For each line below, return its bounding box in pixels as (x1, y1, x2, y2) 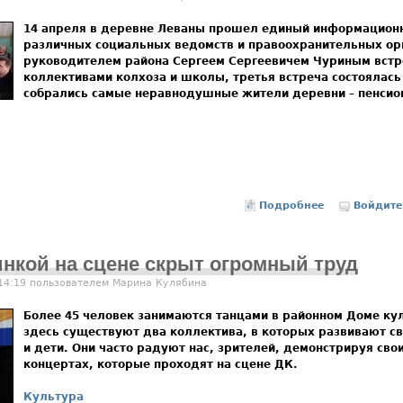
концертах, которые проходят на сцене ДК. (23, 358, 298, 372)
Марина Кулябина (112, 277, 207, 290)
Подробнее (259, 200, 325, 212)
